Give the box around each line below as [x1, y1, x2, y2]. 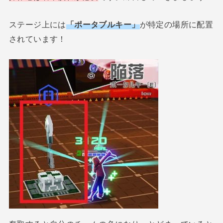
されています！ [8, 34, 66, 43]
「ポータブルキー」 [66, 19, 140, 29]
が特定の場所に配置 [139, 19, 214, 29]
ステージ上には [8, 19, 66, 29]
